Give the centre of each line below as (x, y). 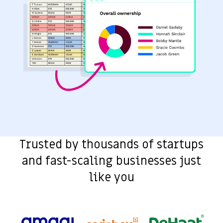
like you (111, 178)
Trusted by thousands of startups (111, 145)
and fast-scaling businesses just (111, 161)
